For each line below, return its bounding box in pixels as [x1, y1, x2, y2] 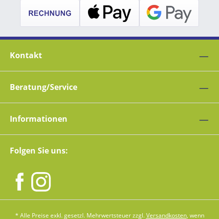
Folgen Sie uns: [10, 145, 68, 156]
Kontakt [10, 50, 42, 61]
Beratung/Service [10, 82, 77, 93]
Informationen [10, 113, 67, 125]
